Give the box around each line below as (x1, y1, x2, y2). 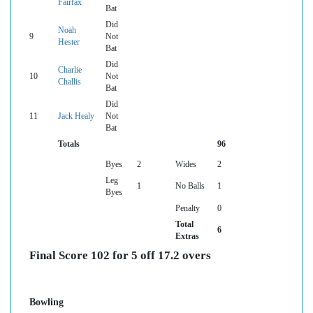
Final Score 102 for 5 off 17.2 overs (29, 249, 211, 263)
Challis (58, 78, 81, 87)
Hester (58, 38, 80, 47)
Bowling (29, 296, 64, 308)
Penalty (175, 204, 200, 213)
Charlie (58, 66, 82, 75)
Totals (58, 140, 80, 149)
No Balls (175, 182, 205, 191)
